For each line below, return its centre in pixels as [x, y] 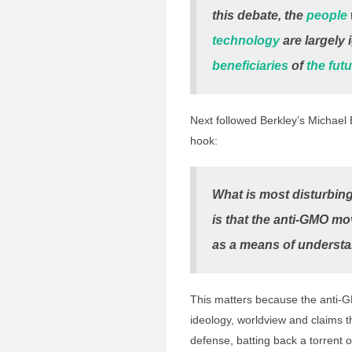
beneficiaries [250, 66]
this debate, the [259, 15]
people [327, 15]
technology [246, 40]
